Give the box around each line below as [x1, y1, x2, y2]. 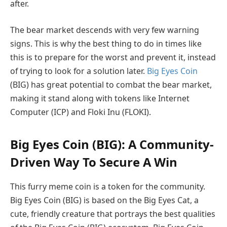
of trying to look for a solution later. [10, 65, 147, 77]
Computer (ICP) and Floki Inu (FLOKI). [10, 106, 151, 118]
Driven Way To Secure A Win [10, 153, 177, 170]
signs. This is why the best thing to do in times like [10, 37, 202, 49]
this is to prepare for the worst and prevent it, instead [10, 51, 216, 63]
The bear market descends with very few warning [10, 24, 199, 35]
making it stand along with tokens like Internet [10, 92, 190, 104]
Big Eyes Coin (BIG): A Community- [10, 135, 214, 153]
